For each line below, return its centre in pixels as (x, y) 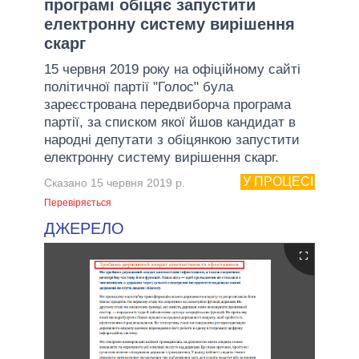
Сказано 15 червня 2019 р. (115, 182)
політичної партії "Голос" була (139, 87)
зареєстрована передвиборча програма (167, 104)
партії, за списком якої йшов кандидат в (170, 122)
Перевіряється (78, 202)
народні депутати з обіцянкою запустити (172, 139)
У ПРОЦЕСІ (278, 182)
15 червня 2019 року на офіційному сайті (172, 69)
